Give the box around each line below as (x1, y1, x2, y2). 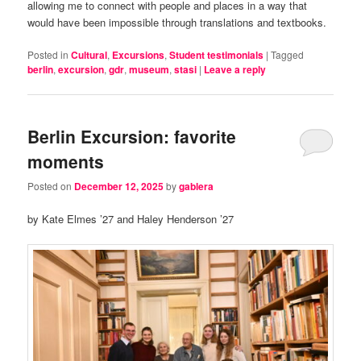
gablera (179, 179, 214, 193)
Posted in (27, 48, 69, 62)
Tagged (271, 48, 305, 62)
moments (27, 148, 105, 173)
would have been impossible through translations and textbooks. (27, 15, 327, 31)
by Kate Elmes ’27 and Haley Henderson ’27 (27, 211, 234, 227)
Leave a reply (204, 62, 267, 77)
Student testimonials (169, 48, 264, 63)
